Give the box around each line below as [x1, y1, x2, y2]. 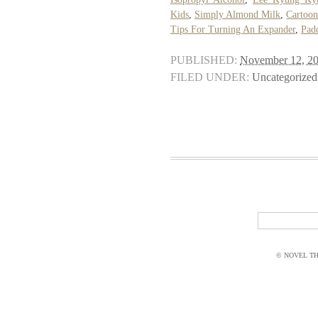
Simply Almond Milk [194, 9, 281, 21]
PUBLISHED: [170, 54, 237, 67]
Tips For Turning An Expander [170, 24, 295, 35]
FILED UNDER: [170, 71, 249, 84]
